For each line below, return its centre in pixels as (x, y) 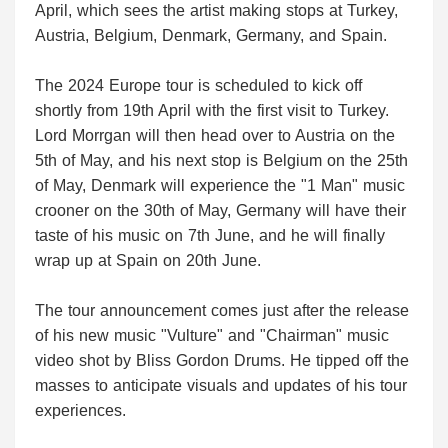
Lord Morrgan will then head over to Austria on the (215, 136)
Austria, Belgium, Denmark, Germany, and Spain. (211, 36)
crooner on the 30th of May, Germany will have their (220, 211)
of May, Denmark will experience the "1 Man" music (220, 186)
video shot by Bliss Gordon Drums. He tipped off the (222, 361)
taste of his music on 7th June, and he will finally (210, 236)
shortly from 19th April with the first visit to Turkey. (214, 111)
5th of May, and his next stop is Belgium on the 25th (221, 161)
